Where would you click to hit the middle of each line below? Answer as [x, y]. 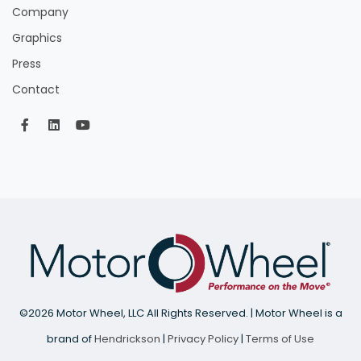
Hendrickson [127, 338]
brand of [71, 338]
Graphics [37, 37]
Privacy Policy [203, 338]
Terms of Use [280, 338]
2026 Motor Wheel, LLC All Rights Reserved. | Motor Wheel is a [185, 313]
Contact [36, 89]
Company [40, 12]
